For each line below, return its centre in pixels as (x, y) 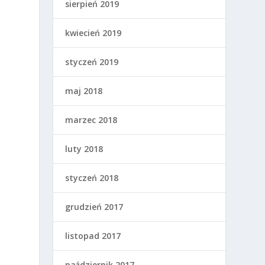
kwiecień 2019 (93, 33)
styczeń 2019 (92, 62)
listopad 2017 (93, 236)
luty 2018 (84, 149)
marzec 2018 (91, 120)
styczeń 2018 (92, 178)
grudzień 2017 (94, 207)
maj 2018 (84, 91)
